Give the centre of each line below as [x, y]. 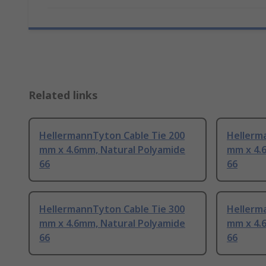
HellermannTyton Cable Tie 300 [112, 209]
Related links [63, 95]
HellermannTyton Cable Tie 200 [112, 136]
